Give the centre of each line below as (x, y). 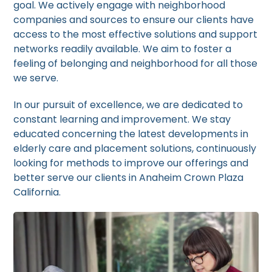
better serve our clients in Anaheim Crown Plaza (129, 178)
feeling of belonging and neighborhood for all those (136, 63)
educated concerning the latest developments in (131, 134)
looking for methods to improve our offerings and (131, 163)
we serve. (36, 78)
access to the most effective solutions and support (136, 34)
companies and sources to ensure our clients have (134, 20)
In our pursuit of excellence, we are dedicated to (128, 105)
